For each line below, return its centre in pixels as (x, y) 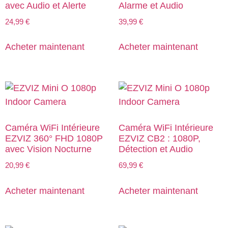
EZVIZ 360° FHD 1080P (54, 139)
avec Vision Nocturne (48, 149)
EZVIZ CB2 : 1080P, (159, 139)
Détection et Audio (155, 149)
